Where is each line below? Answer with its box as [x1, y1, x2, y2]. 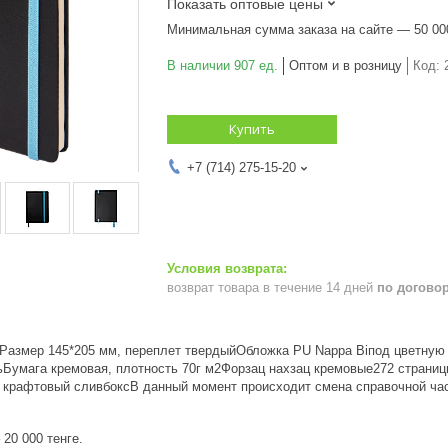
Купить [229, 119, 275, 138]
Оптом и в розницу [289, 57, 402, 73]
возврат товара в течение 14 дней [167, 279, 377, 295]
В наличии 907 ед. [167, 57, 278, 73]
